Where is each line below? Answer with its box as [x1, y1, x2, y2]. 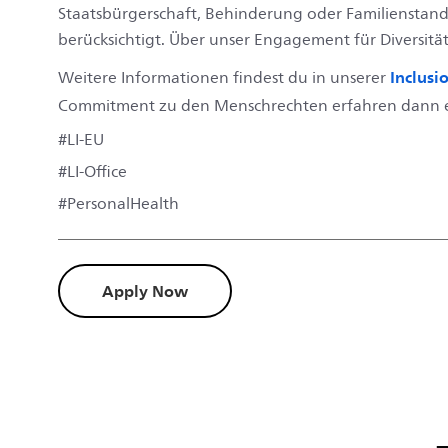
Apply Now [102, 276, 188, 305]
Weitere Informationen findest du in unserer [58, 64, 390, 91]
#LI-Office [58, 158, 127, 185]
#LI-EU [58, 126, 104, 153]
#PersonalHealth [58, 190, 179, 217]
